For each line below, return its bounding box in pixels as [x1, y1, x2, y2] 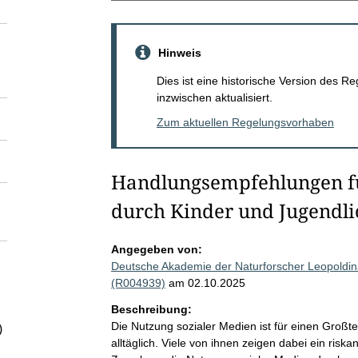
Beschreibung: [110, 302, 192, 316]
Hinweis [157, 46, 201, 59]
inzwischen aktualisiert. [156, 90, 272, 104]
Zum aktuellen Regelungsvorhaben [156, 115, 334, 129]
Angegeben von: [110, 242, 202, 256]
